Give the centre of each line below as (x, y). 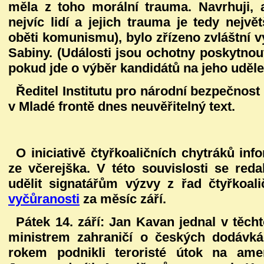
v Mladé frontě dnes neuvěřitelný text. (122, 106)
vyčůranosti (44, 199)
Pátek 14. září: (63, 222)
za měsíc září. (123, 199)
